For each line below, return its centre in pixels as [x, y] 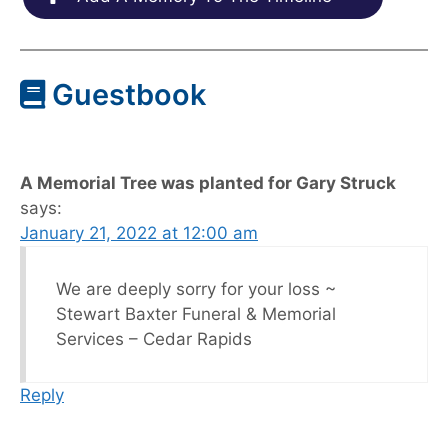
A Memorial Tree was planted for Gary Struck [208, 182]
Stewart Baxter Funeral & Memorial [196, 313]
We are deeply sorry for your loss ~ [196, 288]
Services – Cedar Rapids [154, 338]
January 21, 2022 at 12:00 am [139, 232]
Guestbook [125, 94]
